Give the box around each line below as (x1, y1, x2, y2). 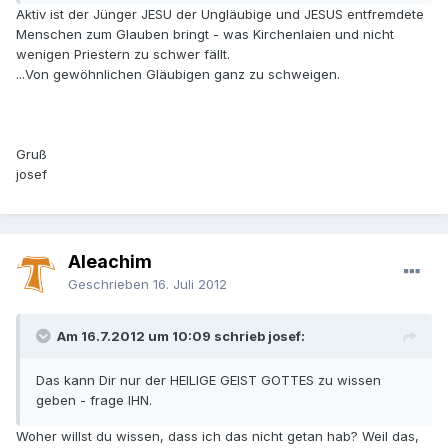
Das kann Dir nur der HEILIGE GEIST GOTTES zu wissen (36, 372, 381, 389)
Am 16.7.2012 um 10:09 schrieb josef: (57, 328, 305, 345)
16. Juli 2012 (153, 276, 227, 293)
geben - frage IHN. (36, 392, 152, 409)
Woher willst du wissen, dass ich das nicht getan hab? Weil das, (16, 428, 419, 445)
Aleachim (68, 251, 152, 273)
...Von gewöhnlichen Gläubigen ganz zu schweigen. (16, 66, 340, 83)
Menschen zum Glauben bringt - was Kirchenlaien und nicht (16, 26, 394, 43)
